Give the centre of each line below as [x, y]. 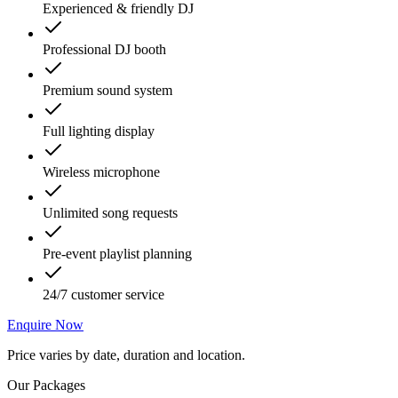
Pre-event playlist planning [117, 253]
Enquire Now [45, 324]
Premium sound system [107, 90]
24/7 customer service [103, 294]
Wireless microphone [101, 171]
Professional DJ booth [104, 49]
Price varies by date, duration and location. [126, 354]
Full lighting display [99, 131]
